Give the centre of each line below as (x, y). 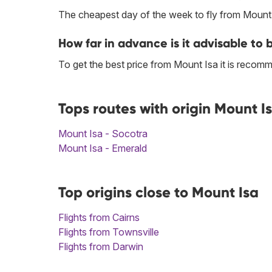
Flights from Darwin (101, 247)
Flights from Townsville (109, 232)
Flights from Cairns (99, 218)
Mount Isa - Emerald (103, 148)
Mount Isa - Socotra (103, 134)
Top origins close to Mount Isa (158, 192)
